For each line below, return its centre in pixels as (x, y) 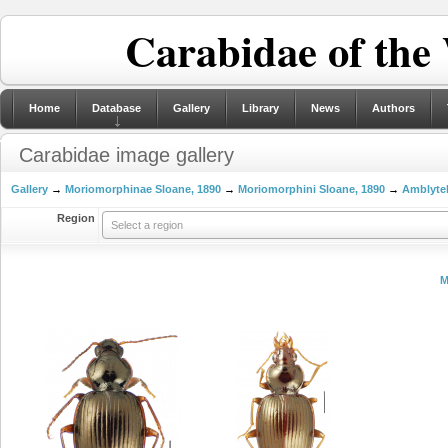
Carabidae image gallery (126, 155)
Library (260, 108)
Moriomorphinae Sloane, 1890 (143, 189)
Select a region (147, 225)
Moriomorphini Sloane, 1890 (311, 189)
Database (116, 108)
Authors (393, 108)
